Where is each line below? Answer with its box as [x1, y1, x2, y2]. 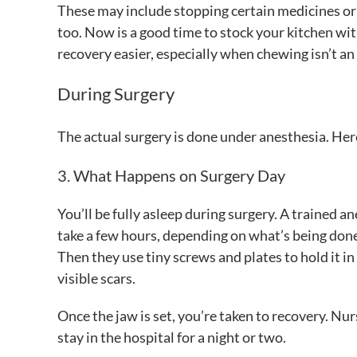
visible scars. [57, 269, 135, 288]
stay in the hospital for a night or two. [57, 328, 286, 347]
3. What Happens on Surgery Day [57, 166, 285, 186]
